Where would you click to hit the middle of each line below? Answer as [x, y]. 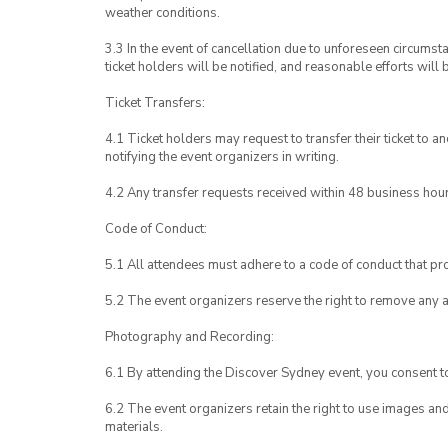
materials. [134, 427]
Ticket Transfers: [155, 103]
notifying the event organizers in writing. [222, 157]
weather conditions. [162, 13]
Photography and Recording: [189, 337]
